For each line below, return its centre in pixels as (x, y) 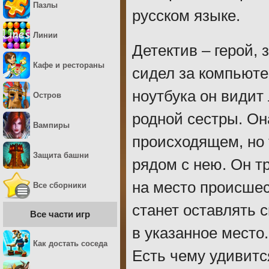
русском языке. (186, 16)
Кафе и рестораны (69, 65)
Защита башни (61, 155)
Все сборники (60, 185)
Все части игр (60, 214)
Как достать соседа (70, 243)
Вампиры (51, 125)
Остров (47, 95)
